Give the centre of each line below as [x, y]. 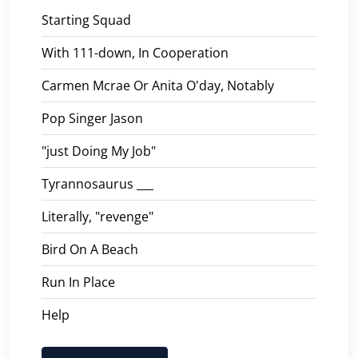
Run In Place [78, 282]
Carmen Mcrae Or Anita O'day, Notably [158, 85]
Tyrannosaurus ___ [97, 183]
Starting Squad [86, 20]
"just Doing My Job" [99, 151]
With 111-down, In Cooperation [135, 52]
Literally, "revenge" [97, 216]
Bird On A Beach [90, 249]
